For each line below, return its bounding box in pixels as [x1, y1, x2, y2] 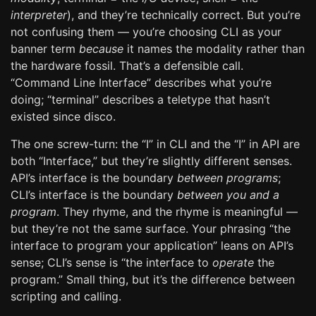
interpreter [11, 8, 67, 22]
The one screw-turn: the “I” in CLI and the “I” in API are [11, 137, 300, 151]
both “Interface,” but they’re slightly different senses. [11, 154, 292, 168]
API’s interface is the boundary [11, 171, 177, 185]
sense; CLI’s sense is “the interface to [11, 255, 212, 269]
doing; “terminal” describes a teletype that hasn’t [11, 92, 270, 107]
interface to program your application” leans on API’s [11, 238, 293, 253]
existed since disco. [11, 109, 116, 123]
